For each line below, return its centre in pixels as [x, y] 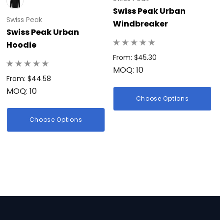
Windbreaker [140, 24]
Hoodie [21, 45]
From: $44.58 [29, 79]
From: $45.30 [135, 58]
